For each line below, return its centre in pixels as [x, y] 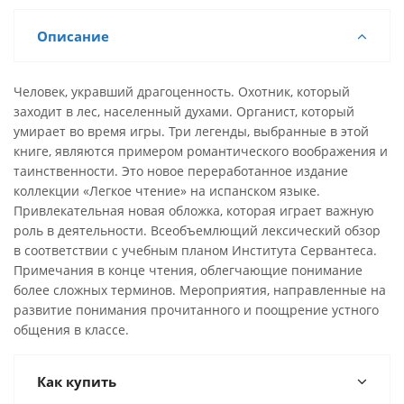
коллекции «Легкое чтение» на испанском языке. [167, 191]
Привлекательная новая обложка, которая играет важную [194, 211]
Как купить [77, 381]
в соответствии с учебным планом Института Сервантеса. [195, 250]
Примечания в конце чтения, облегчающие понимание [188, 270]
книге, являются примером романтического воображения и [201, 151]
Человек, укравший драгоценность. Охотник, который [182, 92]
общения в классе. [71, 330]
